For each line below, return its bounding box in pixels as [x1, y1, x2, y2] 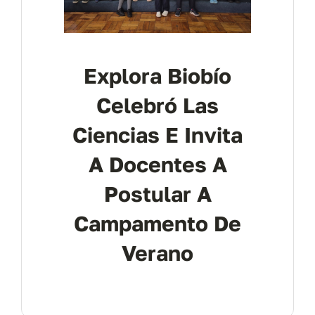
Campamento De [74, 211, 241, 237]
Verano [122, 240, 193, 266]
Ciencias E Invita [72, 122, 243, 148]
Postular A [103, 181, 212, 207]
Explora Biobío [84, 63, 231, 89]
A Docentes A [88, 152, 227, 178]
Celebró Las [96, 93, 219, 119]
